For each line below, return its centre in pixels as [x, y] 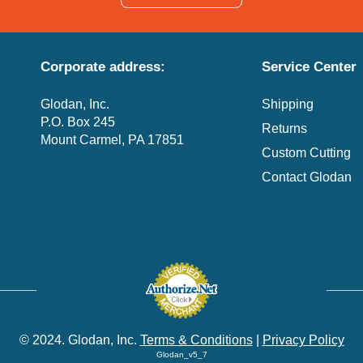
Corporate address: [103, 67]
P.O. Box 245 [78, 122]
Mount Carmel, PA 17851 [113, 140]
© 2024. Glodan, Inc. [79, 340]
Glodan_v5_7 [181, 355]
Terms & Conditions [196, 340]
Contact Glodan [307, 177]
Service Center [310, 67]
